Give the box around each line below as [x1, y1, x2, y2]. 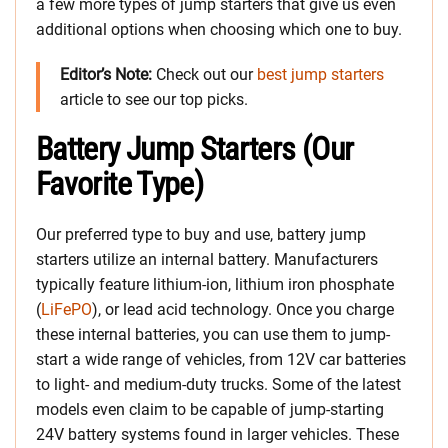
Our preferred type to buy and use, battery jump [36, 225, 366, 245]
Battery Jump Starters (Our [36, 130, 354, 169]
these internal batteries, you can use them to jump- [36, 325, 390, 345]
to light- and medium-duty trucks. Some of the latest [36, 375, 401, 395]
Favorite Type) [36, 165, 204, 204]
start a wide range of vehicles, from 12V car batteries [36, 350, 406, 370]
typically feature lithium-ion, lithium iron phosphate [36, 275, 394, 295]
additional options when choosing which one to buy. [36, 20, 402, 40]
